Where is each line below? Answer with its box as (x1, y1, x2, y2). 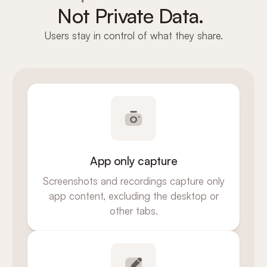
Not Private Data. (57, 3, 204, 29)
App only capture (89, 153, 178, 168)
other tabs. (109, 204, 158, 217)
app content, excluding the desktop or (48, 189, 219, 202)
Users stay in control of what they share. (44, 29, 223, 42)
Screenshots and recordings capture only (42, 174, 225, 187)
